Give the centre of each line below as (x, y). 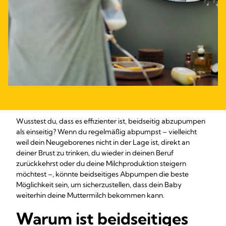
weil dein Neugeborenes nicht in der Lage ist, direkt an (103, 142)
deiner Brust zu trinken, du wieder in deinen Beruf (95, 153)
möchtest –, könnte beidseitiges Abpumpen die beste (102, 174)
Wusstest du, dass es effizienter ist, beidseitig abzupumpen (111, 121)
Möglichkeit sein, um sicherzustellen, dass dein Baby (99, 185)
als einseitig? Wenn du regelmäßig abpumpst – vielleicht (106, 132)
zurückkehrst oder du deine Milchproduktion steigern (101, 163)
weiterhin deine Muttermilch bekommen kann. (90, 195)
